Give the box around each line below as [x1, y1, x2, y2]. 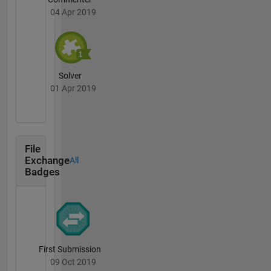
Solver [58, 70, 82, 80]
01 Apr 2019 [50, 83, 96, 93]
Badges [24, 166, 60, 178]
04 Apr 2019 [50, 7, 96, 18]
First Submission [39, 244, 101, 254]
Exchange [24, 155, 70, 167]
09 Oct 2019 [50, 256, 96, 267]
